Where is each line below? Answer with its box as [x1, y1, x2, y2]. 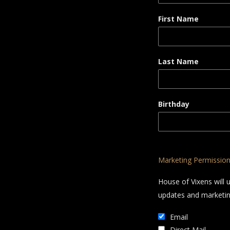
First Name [158, 14, 199, 24]
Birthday [158, 99, 189, 109]
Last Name [158, 56, 199, 66]
